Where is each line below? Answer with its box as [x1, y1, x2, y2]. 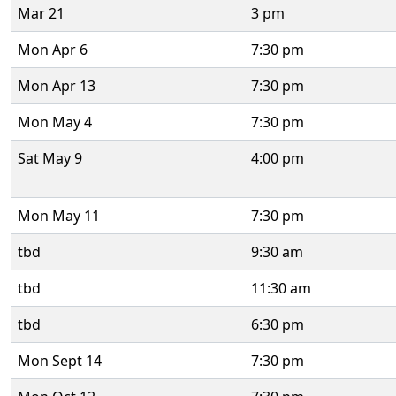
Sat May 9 [18, 148, 82, 168]
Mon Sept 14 [18, 351, 102, 370]
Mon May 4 [18, 112, 92, 132]
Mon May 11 [18, 206, 100, 225]
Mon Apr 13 [18, 76, 95, 95]
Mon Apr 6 [18, 40, 88, 59]
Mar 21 [18, 4, 65, 23]
